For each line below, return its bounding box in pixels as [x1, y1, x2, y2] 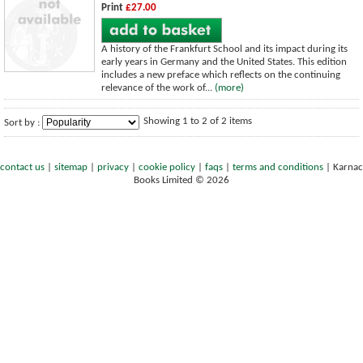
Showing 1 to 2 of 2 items [143, 115, 252, 126]
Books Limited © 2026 [134, 174, 229, 186]
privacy [97, 161, 129, 173]
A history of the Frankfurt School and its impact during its [101, 43, 348, 54]
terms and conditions [233, 161, 323, 173]
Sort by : [4, 117, 42, 128]
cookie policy [139, 161, 195, 173]
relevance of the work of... [101, 82, 215, 93]
